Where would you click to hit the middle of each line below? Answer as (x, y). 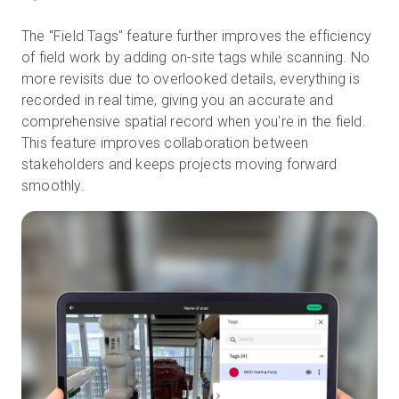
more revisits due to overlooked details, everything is (191, 79)
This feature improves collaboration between (165, 143)
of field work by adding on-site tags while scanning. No (196, 58)
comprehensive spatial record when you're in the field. (194, 122)
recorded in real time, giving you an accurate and (177, 101)
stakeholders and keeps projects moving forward (179, 165)
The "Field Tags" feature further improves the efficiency (197, 37)
